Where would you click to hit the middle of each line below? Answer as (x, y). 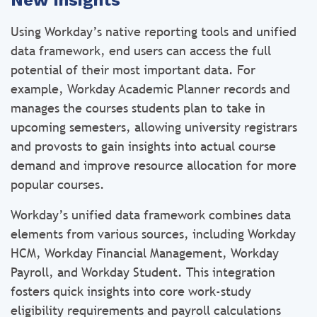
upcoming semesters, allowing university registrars (154, 127)
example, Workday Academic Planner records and (150, 89)
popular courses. (59, 184)
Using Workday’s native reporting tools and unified (154, 31)
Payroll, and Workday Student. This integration (143, 272)
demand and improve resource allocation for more (154, 165)
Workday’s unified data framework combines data (151, 215)
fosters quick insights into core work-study (131, 291)
